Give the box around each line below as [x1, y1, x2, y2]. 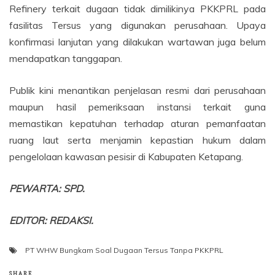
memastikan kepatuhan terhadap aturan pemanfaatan [9, 117, 266, 130]
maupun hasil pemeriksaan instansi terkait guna [9, 101, 266, 114]
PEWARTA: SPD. [9, 182, 85, 195]
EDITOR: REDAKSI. [9, 214, 93, 227]
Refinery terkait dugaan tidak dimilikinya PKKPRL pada [9, 2, 266, 15]
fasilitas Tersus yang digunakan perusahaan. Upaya [9, 19, 266, 32]
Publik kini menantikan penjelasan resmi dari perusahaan [9, 84, 266, 97]
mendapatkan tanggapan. [9, 52, 122, 65]
